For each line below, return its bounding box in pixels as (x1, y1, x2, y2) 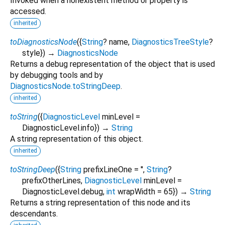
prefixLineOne (83, 164, 132, 174)
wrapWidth (118, 186, 155, 196)
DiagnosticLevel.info (22, 123, 94, 133)
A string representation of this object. (10, 134, 143, 144)
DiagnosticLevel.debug (22, 186, 103, 196)
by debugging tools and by (10, 70, 103, 80)
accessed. (10, 6, 46, 16)
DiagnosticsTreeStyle (132, 37, 209, 47)
